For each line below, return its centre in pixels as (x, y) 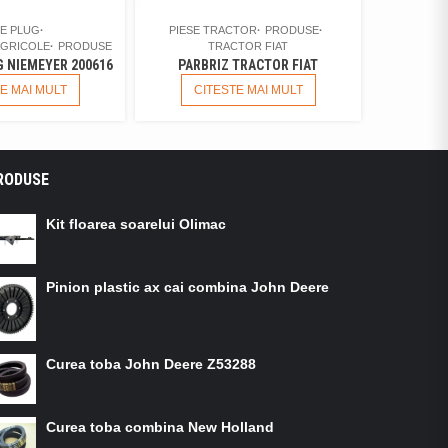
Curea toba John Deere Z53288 (151, 363)
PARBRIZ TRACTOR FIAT (248, 65)
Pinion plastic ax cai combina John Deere (187, 287)
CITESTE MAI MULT (248, 90)
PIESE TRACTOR (213, 30)
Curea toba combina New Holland (160, 426)
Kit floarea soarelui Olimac (136, 224)
